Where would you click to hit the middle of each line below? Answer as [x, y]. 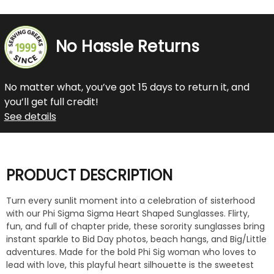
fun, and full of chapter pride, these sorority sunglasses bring [135, 227]
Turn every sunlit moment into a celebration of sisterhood [131, 201]
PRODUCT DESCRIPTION [89, 175]
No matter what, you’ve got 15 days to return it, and [127, 87]
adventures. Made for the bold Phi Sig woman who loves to [131, 252]
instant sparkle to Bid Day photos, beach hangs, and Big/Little [136, 239]
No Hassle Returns [127, 47]
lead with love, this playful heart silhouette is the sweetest [130, 265]
